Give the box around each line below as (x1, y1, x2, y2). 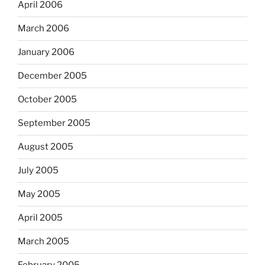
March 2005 (18, 236, 69, 247)
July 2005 (18, 165, 59, 176)
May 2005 (18, 189, 60, 199)
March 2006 (18, 23, 69, 34)
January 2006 (18, 47, 75, 57)
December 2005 (18, 70, 87, 81)
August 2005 (18, 141, 73, 152)
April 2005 (18, 212, 63, 223)
